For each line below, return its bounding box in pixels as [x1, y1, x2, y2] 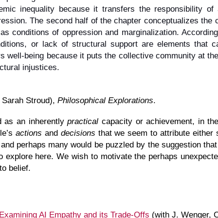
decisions [60, 127, 95, 138]
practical [67, 116, 99, 126]
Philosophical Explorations [57, 95, 153, 105]
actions [15, 127, 42, 138]
